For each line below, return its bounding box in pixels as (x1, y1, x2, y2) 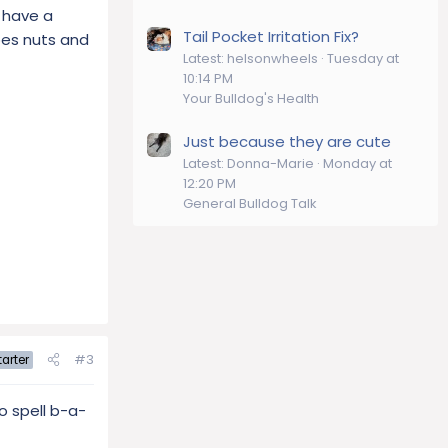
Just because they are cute (183, 130, 391, 152)
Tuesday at (327, 48, 399, 68)
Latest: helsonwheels (183, 48, 318, 68)
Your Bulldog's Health (183, 88, 319, 108)
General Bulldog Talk (183, 193, 317, 213)
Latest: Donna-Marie (183, 153, 314, 173)
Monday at (323, 153, 392, 173)
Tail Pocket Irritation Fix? (183, 25, 359, 47)
